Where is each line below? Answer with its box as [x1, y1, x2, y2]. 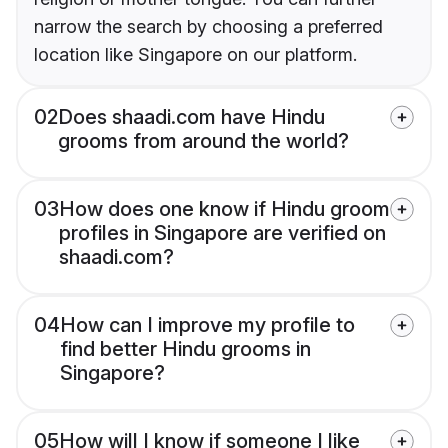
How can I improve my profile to [60, 313, 355, 338]
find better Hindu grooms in [60, 337, 311, 362]
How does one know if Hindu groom [59, 197, 390, 222]
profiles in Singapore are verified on [59, 221, 386, 246]
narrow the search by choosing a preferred [34, 16, 383, 38]
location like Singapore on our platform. [34, 44, 357, 66]
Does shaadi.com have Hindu [58, 105, 325, 130]
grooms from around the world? [58, 129, 349, 154]
